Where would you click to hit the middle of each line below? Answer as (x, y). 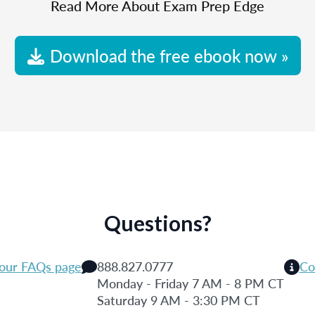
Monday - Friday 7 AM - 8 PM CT (190, 283)
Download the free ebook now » (169, 56)
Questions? (157, 223)
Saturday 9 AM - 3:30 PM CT (178, 300)
